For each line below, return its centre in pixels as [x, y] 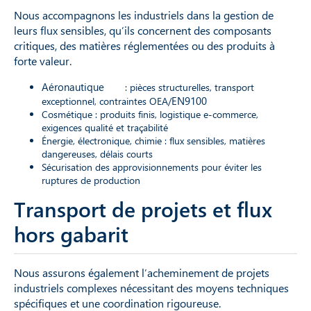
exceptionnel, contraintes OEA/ [107, 101]
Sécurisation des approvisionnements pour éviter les [152, 167]
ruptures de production [91, 180]
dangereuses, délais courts [97, 153]
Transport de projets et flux [143, 209]
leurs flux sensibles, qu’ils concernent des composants [143, 30]
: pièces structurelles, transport [188, 87]
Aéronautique [73, 86]
